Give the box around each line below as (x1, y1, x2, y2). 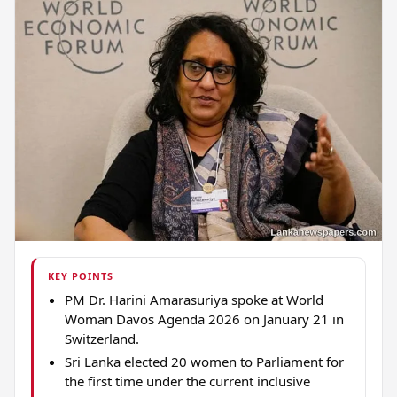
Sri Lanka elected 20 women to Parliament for (64, 352, 344, 370)
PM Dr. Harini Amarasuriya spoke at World (64, 290, 323, 308)
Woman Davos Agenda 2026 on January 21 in (64, 309, 344, 328)
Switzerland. (64, 329, 139, 347)
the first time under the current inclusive (64, 371, 310, 390)
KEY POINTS (48, 269, 114, 283)
